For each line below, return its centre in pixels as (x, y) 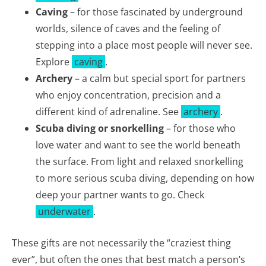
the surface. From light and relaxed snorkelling (140, 161)
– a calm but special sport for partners (159, 78)
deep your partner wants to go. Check (120, 194)
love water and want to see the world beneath (138, 145)
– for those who (200, 128)
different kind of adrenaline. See (108, 111)
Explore (54, 61)
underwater (64, 211)
